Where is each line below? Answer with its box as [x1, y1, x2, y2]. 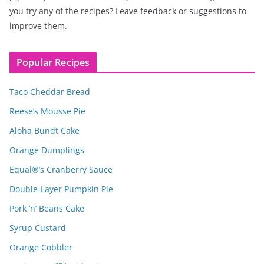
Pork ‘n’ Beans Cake [9, 202, 84, 214]
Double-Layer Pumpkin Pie [9, 183, 113, 194]
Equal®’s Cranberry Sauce [9, 163, 113, 175]
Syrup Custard [9, 222, 66, 233]
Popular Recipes [16, 55, 90, 69]
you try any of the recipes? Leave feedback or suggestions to [9, 5, 246, 16]
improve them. [9, 19, 67, 31]
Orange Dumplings [9, 144, 84, 156]
